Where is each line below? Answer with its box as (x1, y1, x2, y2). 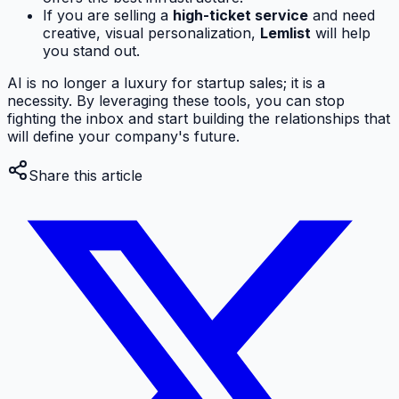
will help (311, 24, 370, 43)
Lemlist (260, 24, 311, 43)
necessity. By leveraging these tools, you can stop (7, 92, 345, 110)
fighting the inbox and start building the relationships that (7, 110, 390, 128)
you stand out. (43, 42, 140, 61)
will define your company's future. (7, 127, 240, 146)
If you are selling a (43, 6, 173, 25)
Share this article (28, 167, 142, 185)
